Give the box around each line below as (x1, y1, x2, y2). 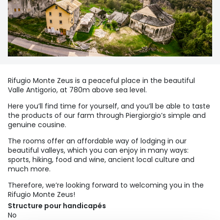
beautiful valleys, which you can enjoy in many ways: (8, 145, 189, 156)
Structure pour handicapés (8, 201, 106, 211)
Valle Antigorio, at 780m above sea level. (8, 85, 147, 95)
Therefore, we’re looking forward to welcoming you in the (8, 180, 204, 191)
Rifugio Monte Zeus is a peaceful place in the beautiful (8, 76, 195, 86)
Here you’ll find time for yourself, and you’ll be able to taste (8, 101, 210, 111)
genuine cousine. (8, 120, 66, 130)
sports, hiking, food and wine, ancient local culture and (8, 155, 194, 165)
